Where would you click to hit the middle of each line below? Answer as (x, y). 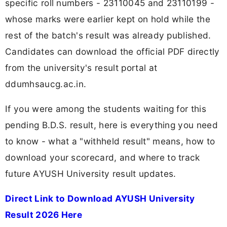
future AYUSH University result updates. (91, 174)
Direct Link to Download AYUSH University (100, 199)
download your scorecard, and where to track (103, 158)
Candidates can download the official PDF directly (112, 51)
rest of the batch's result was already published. (108, 35)
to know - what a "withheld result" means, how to (110, 141)
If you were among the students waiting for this (106, 109)
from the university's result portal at (81, 67)
